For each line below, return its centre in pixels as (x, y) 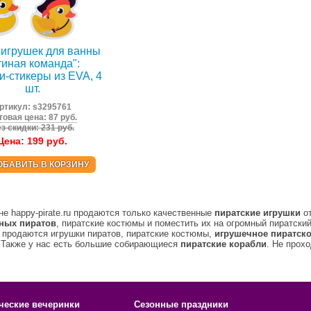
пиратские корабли (224, 244)
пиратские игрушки (258, 213)
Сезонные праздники (181, 304)
